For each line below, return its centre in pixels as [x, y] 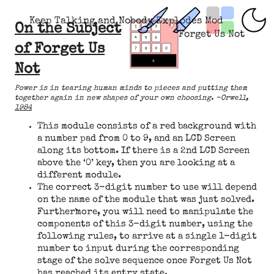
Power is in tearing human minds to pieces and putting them [131, 89]
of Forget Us [60, 50]
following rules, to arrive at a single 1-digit [147, 237]
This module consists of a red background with [146, 127]
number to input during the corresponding [138, 249]
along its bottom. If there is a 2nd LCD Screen [143, 151]
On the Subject [68, 29]
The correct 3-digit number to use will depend [147, 188]
